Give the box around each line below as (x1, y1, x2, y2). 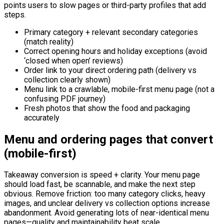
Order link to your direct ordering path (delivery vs (24, 65, 196, 75)
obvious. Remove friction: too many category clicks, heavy (4, 189, 205, 199)
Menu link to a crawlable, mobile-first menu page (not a (24, 84, 214, 94)
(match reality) (24, 36, 73, 46)
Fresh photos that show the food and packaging (24, 103, 190, 113)
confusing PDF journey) (24, 93, 105, 103)
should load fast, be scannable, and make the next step (4, 179, 195, 189)
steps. (4, 9, 26, 19)
